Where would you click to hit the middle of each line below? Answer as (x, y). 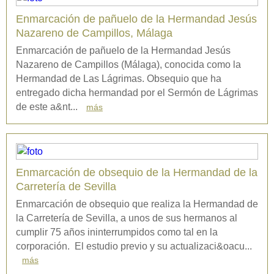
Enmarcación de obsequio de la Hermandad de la (137, 173)
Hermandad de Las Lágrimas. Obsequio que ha (119, 79)
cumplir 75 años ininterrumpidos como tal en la (117, 232)
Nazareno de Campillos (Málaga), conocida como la (128, 65)
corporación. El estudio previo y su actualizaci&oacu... (134, 246)
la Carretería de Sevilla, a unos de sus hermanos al (127, 218)
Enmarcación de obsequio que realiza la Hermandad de (137, 204)
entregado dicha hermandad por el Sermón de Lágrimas (137, 93)
